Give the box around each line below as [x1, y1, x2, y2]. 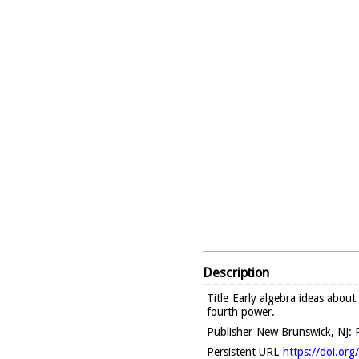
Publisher [207, 325, 252, 338]
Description [203, 264, 269, 280]
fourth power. [207, 305, 275, 318]
